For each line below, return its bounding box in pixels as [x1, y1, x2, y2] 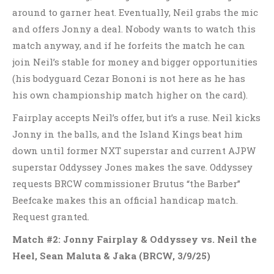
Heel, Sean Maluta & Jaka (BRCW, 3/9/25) [12, 250, 210, 262]
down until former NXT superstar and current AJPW [12, 144, 256, 157]
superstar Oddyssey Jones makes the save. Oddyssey [12, 161, 253, 173]
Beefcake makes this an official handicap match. [12, 194, 238, 206]
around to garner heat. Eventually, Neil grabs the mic [12, 6, 258, 18]
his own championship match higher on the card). [12, 89, 248, 101]
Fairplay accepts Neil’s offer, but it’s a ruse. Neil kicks [12, 111, 261, 124]
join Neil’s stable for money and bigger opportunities [12, 56, 257, 68]
